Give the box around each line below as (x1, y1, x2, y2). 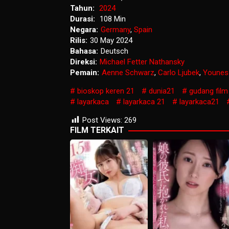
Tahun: (70, 4, 97, 13)
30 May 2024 (90, 36, 132, 45)
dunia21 (149, 86, 175, 96)
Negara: (70, 25, 98, 35)
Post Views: (82, 116, 122, 125)
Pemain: (70, 68, 99, 78)
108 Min (100, 14, 126, 24)
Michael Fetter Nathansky (100, 57, 185, 67)
